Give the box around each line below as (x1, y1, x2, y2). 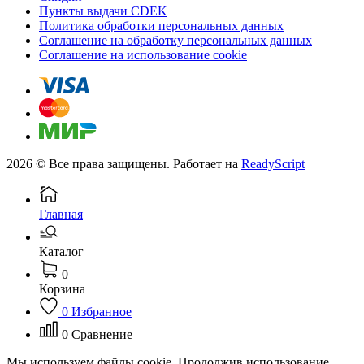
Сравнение (71, 327, 132, 341)
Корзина (39, 281, 85, 296)
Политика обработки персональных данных (39, 18, 284, 32)
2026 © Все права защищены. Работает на (6, 156, 241, 171)
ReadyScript (241, 156, 305, 171)
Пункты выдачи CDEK (39, 3, 167, 18)
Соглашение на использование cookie (39, 47, 247, 62)
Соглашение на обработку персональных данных (39, 32, 312, 47)
